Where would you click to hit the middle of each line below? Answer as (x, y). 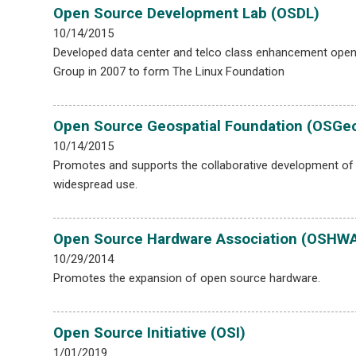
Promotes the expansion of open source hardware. (187, 278)
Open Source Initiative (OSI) (150, 333)
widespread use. (96, 184)
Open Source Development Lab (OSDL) (187, 13)
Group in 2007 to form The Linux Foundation (169, 71)
